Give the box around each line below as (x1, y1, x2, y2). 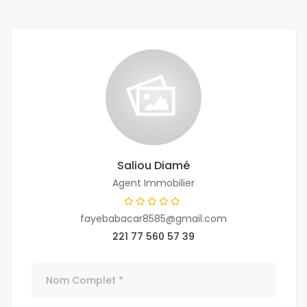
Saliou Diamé (117, 158, 190, 174)
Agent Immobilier (112, 176, 195, 191)
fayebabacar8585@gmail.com (80, 212, 227, 226)
